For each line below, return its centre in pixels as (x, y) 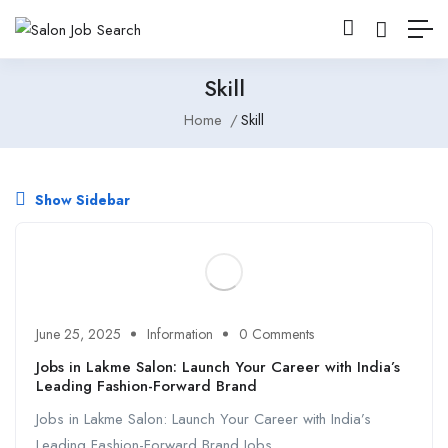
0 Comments (276, 334)
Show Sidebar (80, 199)
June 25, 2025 (78, 334)
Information (180, 334)
